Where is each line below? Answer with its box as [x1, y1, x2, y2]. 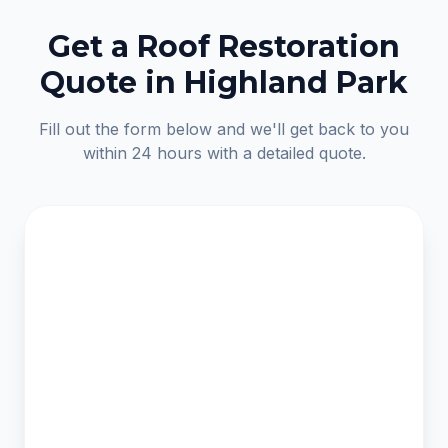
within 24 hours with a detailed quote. [82, 143, 366, 163]
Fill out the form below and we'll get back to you [39, 119, 409, 139]
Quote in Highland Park [40, 64, 408, 101]
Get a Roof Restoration [48, 28, 400, 65]
